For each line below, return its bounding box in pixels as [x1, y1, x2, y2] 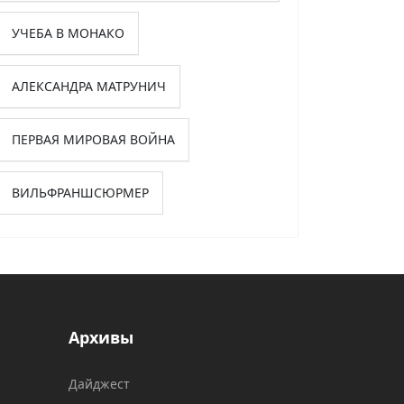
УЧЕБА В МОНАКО [12, 24, 124, 42]
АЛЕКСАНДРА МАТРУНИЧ [12, 78, 166, 96]
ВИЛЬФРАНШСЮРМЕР [12, 184, 149, 202]
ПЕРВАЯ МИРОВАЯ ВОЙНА [12, 131, 175, 149]
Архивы [69, 326, 133, 349]
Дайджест [69, 375, 130, 393]
